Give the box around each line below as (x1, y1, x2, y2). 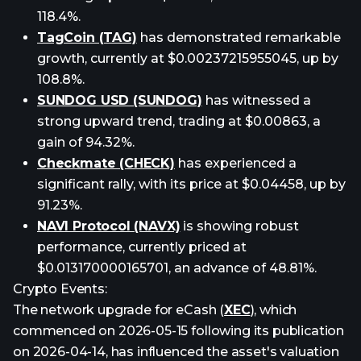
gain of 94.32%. (37, 135, 135, 150)
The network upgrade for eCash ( (13, 302, 225, 317)
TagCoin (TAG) (37, 30, 137, 45)
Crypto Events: (13, 281, 107, 297)
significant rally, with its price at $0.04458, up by (37, 176, 346, 192)
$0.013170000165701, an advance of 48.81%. (37, 260, 317, 276)
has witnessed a (201, 93, 311, 108)
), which (250, 302, 297, 317)
